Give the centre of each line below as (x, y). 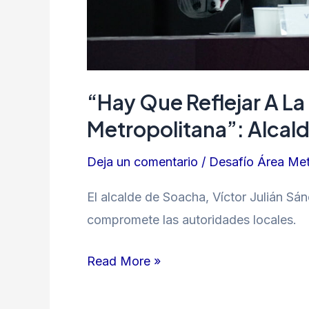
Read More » (124, 261)
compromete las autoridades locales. (192, 220)
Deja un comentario (142, 161)
